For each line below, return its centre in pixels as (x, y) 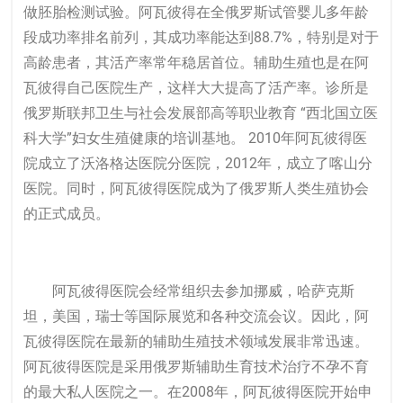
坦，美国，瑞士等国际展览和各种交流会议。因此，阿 (196, 316)
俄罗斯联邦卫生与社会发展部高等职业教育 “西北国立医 (201, 113)
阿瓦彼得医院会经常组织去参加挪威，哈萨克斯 (189, 291)
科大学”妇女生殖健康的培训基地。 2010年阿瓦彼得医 (195, 138)
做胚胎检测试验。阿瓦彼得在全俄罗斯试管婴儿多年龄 (196, 12)
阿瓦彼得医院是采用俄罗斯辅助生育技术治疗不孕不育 (196, 367)
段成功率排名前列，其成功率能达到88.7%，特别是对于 (201, 37)
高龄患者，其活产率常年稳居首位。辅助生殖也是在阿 (196, 63)
